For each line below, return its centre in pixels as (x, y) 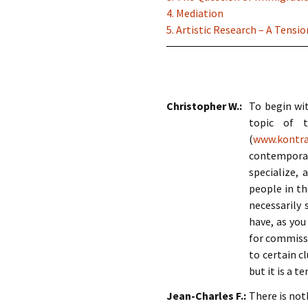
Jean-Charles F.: (206, 296)
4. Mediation (195, 13)
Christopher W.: (204, 106)
